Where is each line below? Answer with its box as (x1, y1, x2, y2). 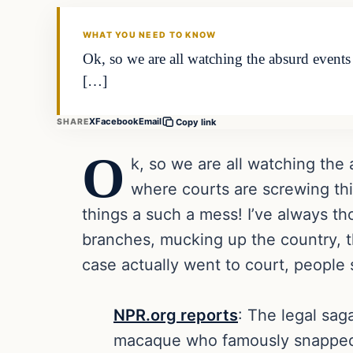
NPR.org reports (113, 305, 238, 325)
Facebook (95, 116, 139, 128)
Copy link (176, 116, 217, 128)
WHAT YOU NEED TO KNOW (82, 30, 217, 41)
